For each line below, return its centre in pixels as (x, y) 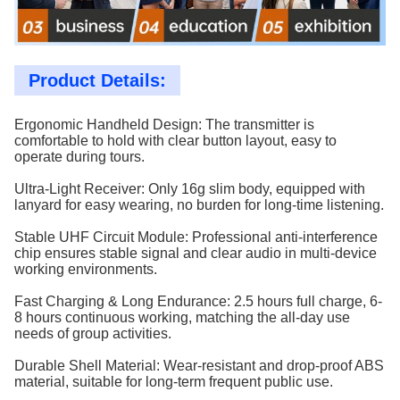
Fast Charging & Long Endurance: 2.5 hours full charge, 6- (198, 301)
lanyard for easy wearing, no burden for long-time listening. (199, 205)
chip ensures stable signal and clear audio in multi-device (196, 253)
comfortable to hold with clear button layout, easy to (175, 141)
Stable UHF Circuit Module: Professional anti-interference (196, 237)
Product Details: (97, 80)
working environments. (86, 269)
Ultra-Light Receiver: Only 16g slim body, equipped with (190, 189)
